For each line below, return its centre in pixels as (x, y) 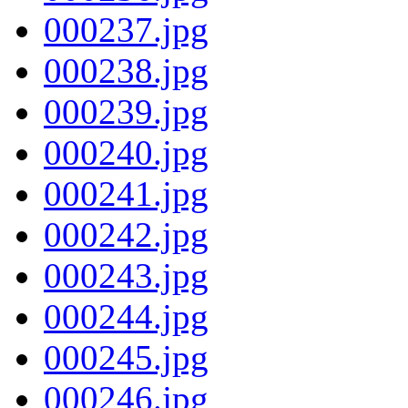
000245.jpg (126, 357)
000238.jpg (126, 70)
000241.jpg (126, 193)
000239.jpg (126, 111)
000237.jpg (126, 29)
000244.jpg (126, 316)
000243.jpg (126, 275)
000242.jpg (126, 234)
